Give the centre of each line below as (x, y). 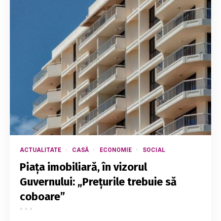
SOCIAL (154, 150)
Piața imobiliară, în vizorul (83, 167)
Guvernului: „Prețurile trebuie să (98, 182)
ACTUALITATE (40, 150)
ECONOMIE (116, 150)
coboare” (42, 197)
